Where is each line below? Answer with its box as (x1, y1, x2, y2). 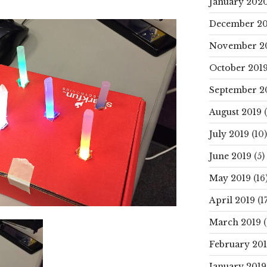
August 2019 (209, 106, 262, 117)
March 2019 (209, 216, 261, 228)
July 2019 (209, 128, 249, 139)
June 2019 (209, 150, 252, 162)
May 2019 (209, 172, 251, 184)
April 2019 (209, 194, 255, 206)
